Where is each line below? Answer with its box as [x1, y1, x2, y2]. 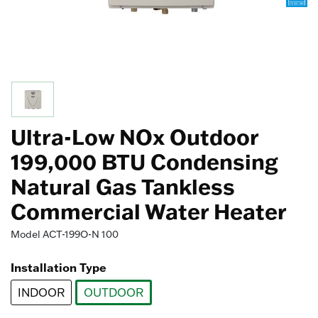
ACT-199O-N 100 [43, 228, 119, 241]
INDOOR [18, 285, 65, 300]
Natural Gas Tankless [11, 172, 235, 200]
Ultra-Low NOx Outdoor [11, 123, 258, 150]
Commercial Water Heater [11, 197, 287, 225]
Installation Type [11, 260, 106, 275]
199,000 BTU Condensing [11, 148, 278, 175]
